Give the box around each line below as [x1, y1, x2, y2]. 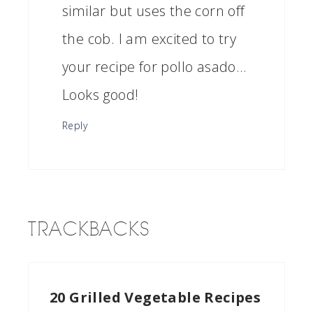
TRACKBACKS [28, 218, 150, 241]
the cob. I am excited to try [62, 29, 237, 48]
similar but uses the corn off [62, 1, 245, 20]
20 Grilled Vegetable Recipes [50, 288, 261, 307]
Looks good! [62, 85, 139, 104]
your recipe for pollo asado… [62, 57, 247, 76]
